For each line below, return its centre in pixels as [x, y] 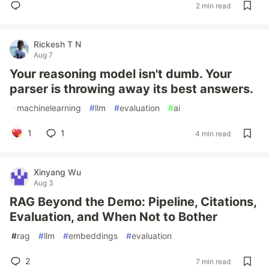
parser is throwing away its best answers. [131, 89]
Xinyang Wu [57, 172]
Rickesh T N [57, 44]
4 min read [213, 133]
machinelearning [49, 108]
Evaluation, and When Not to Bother [113, 217]
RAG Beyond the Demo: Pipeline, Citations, [133, 202]
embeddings [93, 236]
